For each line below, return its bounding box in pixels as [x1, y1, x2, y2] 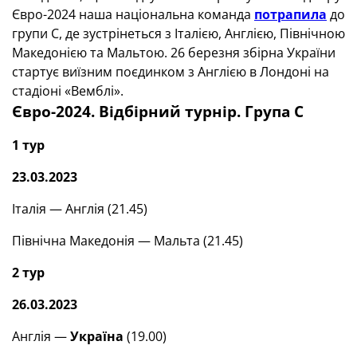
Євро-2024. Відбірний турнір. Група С [12, 101, 304, 121]
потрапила [254, 6, 327, 23]
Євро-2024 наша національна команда [12, 6, 254, 23]
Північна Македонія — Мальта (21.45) [12, 232, 243, 249]
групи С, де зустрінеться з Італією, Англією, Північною [12, 25, 345, 42]
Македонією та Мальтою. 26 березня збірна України [12, 44, 335, 61]
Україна [70, 328, 124, 345]
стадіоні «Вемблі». [12, 82, 124, 100]
